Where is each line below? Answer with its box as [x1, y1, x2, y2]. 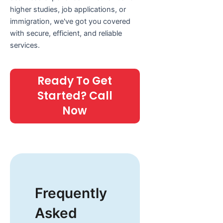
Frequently [35, 184, 107, 202]
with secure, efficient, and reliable [10, 29, 122, 38]
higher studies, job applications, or [10, 5, 126, 14]
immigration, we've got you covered [10, 17, 130, 26]
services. [10, 41, 40, 50]
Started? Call [37, 88, 112, 104]
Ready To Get [37, 73, 112, 89]
